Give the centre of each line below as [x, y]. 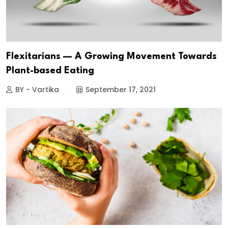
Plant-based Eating [50, 70]
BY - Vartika [37, 89]
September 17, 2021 [121, 89]
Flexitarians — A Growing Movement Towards [111, 56]
